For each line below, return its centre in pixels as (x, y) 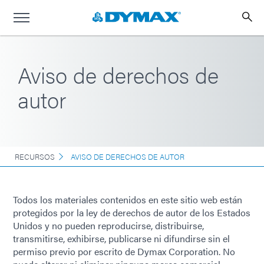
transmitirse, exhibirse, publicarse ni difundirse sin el (121, 238)
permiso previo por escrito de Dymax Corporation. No (124, 251)
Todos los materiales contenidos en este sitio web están (128, 199)
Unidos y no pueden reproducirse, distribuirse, (108, 225)
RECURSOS (35, 156)
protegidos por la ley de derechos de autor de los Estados (132, 212)
